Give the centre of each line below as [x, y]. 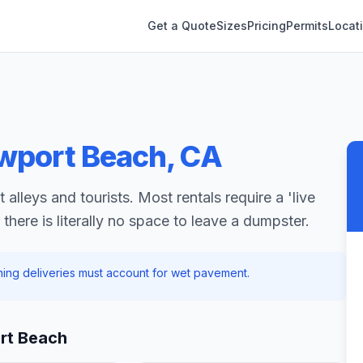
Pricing [267, 26]
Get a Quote [182, 26]
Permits [307, 26]
